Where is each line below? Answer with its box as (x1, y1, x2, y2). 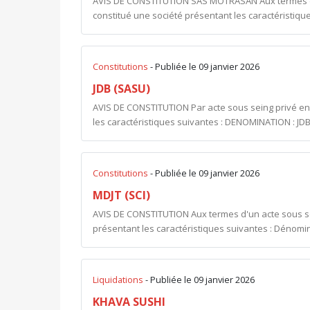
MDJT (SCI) (93, 188, 150, 203)
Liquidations (93, 273, 145, 286)
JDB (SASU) (93, 81, 150, 96)
